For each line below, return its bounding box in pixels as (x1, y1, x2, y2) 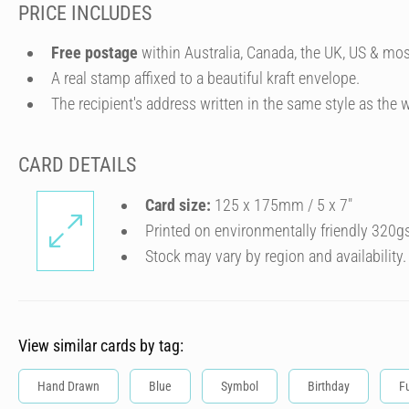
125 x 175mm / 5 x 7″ (211, 195, 352, 215)
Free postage (51, 42, 138, 62)
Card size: (145, 195, 211, 215)
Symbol (221, 379, 258, 393)
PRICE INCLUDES (18, 2, 152, 25)
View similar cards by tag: (18, 336, 184, 355)
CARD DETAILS (18, 152, 136, 176)
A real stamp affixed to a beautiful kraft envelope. (51, 68, 360, 88)
